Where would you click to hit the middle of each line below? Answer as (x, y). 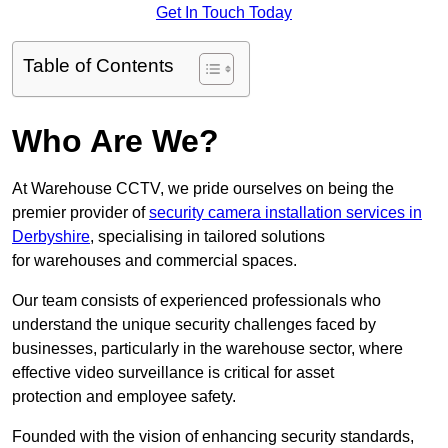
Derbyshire (51, 237)
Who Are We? (115, 141)
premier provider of (80, 213)
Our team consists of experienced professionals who (196, 301)
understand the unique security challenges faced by (194, 325)
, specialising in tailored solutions (207, 237)
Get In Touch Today (224, 13)
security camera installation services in (285, 213)
